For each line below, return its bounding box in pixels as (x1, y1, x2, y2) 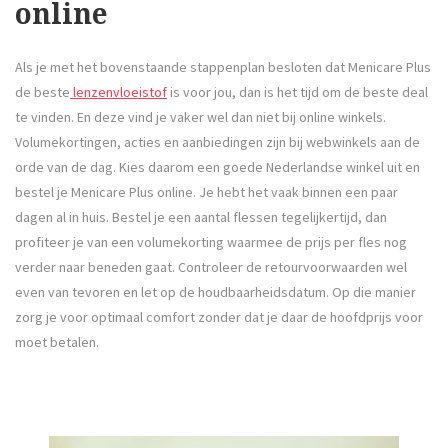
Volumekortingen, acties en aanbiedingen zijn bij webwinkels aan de (15, 133, 420, 152)
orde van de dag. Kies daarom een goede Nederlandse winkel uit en (15, 158, 420, 177)
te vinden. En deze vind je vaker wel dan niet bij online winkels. (15, 108, 386, 127)
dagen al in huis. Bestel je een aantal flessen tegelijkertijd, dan (15, 208, 387, 227)
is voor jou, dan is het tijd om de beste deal (167, 83, 428, 102)
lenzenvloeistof (70, 83, 167, 102)
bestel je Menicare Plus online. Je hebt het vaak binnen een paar (15, 183, 398, 202)
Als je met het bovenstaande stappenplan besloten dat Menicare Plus (15, 58, 431, 77)
